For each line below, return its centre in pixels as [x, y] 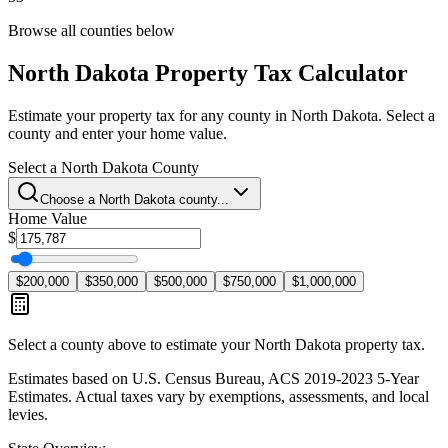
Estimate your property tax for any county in [149, 116]
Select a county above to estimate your [131, 345]
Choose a [69, 200]
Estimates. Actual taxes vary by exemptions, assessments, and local [218, 397]
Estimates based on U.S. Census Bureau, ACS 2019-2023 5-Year [213, 379]
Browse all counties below [91, 31]
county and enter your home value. [117, 134]
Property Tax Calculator [278, 73]
